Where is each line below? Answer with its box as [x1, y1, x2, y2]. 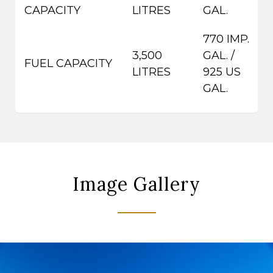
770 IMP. [203, 32, 249, 46]
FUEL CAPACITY [24, 57, 112, 70]
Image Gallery [73, 172, 200, 196]
